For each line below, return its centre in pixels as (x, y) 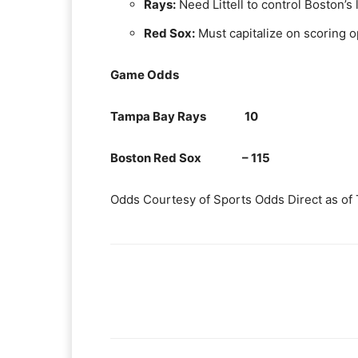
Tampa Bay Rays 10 (184, 116)
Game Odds (145, 75)
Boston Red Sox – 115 (190, 158)
